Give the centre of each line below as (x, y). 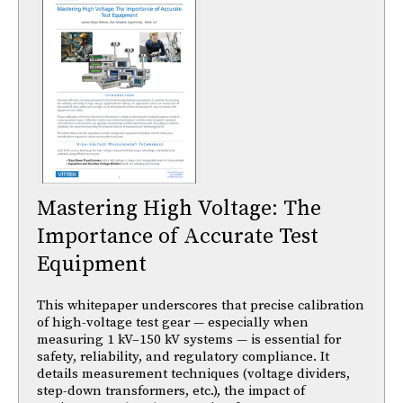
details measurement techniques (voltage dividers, (193, 373)
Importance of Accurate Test (178, 236)
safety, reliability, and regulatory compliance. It (183, 356)
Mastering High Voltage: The (179, 208)
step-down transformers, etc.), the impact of (171, 390)
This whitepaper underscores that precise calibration (201, 305)
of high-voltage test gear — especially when (173, 322)
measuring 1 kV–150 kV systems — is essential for (189, 339)
